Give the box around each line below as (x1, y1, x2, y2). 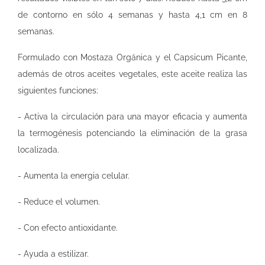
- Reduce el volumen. (18, 197, 100, 206)
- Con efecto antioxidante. (18, 223, 118, 232)
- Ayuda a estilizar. (18, 249, 89, 258)
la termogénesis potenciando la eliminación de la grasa (18, 128, 247, 138)
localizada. (18, 145, 59, 154)
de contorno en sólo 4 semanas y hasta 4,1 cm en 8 (18, 10, 247, 20)
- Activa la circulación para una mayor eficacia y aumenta (18, 112, 247, 121)
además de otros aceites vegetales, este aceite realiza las (18, 69, 247, 79)
